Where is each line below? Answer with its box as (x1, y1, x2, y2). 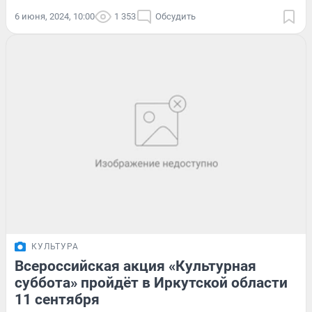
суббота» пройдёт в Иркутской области (15, 274, 288, 292)
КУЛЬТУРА (31, 242, 79, 252)
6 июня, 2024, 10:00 (15, 10, 95, 22)
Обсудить (155, 10, 196, 22)
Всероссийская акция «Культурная (15, 258, 256, 275)
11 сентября (15, 291, 100, 309)
